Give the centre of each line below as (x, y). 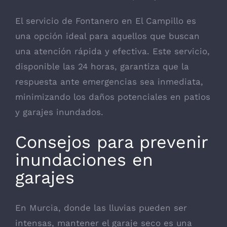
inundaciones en (84, 159)
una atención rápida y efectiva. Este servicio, (112, 51)
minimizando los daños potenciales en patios (113, 97)
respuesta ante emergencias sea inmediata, (109, 81)
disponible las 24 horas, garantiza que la (102, 66)
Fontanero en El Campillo (129, 21)
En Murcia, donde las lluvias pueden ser (101, 207)
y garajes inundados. (59, 112)
